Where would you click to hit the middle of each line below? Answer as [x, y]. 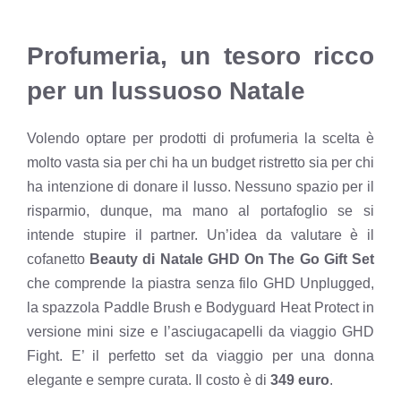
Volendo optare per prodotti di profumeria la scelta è [200, 139]
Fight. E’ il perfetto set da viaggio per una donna [200, 356]
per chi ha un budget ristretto [215, 163]
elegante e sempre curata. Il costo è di [149, 380]
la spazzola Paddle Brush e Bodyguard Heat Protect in [200, 308]
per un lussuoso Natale [166, 91]
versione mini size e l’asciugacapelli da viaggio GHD [200, 332]
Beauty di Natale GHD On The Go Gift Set [232, 260]
